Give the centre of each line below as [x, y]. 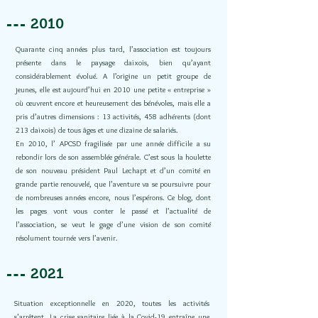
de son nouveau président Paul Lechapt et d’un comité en [113, 170]
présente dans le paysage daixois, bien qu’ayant [113, 62]
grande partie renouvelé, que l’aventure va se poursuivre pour [113, 184]
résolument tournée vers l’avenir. [67, 238]
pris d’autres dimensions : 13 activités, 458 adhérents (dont [113, 116]
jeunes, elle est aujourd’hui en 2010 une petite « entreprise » [113, 89]
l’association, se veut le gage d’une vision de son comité [113, 224]
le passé [137, 211]
